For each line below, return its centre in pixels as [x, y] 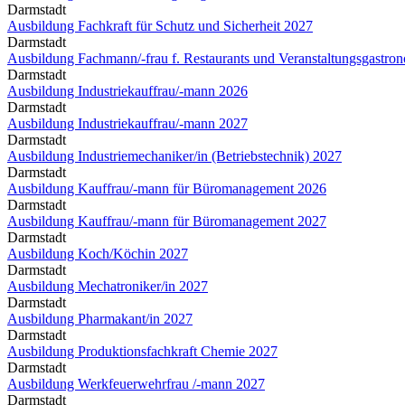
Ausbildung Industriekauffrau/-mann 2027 [127, 123]
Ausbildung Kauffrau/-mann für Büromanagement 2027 [167, 221]
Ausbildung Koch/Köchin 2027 [98, 253]
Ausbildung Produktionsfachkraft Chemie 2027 [142, 351]
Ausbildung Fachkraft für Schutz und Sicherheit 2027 [160, 25]
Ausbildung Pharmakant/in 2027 [100, 318]
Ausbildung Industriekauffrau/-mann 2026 [127, 90]
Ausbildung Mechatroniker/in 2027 [108, 286]
